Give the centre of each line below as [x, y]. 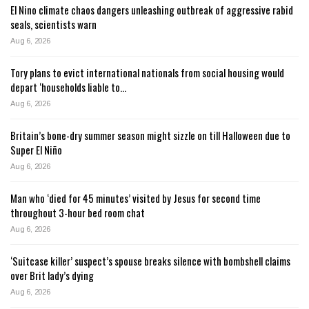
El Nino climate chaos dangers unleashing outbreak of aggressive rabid [152, 10]
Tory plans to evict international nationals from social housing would [147, 73]
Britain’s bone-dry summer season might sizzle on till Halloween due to [150, 136]
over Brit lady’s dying [52, 276]
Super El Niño [36, 150]
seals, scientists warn [53, 24]
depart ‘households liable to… [68, 87]
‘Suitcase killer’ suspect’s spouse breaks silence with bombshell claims [150, 261]
